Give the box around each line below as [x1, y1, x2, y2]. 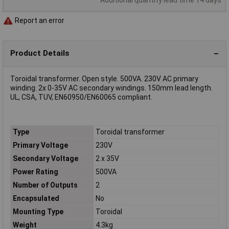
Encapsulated [12, 194, 59, 203]
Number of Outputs [12, 181, 78, 190]
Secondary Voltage [12, 154, 78, 163]
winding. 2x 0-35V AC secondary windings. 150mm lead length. [10, 83, 213, 92]
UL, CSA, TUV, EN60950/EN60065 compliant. [10, 93, 152, 101]
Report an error [13, 16, 64, 25]
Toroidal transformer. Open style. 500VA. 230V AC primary [10, 74, 198, 83]
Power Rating [12, 168, 58, 176]
